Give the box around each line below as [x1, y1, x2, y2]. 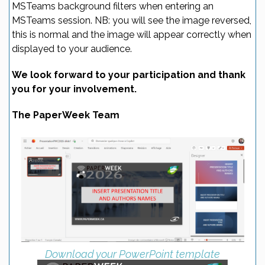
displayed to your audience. [12, 43, 132, 54]
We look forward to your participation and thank [12, 69, 245, 80]
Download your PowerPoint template [45, 248, 220, 261]
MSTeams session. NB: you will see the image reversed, [12, 15, 251, 26]
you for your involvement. [12, 83, 137, 95]
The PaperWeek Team [12, 109, 119, 121]
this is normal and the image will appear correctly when [12, 29, 251, 40]
